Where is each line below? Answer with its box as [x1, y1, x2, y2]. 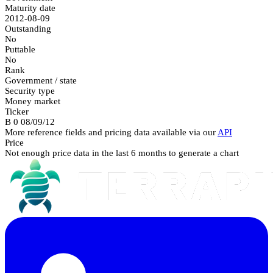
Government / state [5, 75, 77, 85]
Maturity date [5, 2, 55, 13]
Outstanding [5, 23, 51, 34]
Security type [5, 85, 55, 96]
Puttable [5, 44, 35, 54]
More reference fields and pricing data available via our [5, 127, 218, 137]
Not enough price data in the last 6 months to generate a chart [5, 147, 239, 158]
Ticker [5, 106, 29, 116]
